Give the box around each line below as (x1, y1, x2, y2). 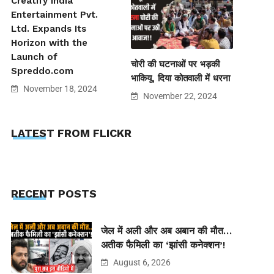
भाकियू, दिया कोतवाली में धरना (131, 72, 231, 84)
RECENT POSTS (10, 187, 97, 201)
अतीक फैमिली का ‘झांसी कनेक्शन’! (100, 239, 225, 251)
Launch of (10, 51, 57, 62)
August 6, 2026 (111, 257, 171, 268)
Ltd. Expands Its (10, 23, 86, 34)
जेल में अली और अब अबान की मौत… (100, 225, 232, 237)
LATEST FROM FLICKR (10, 126, 131, 139)
